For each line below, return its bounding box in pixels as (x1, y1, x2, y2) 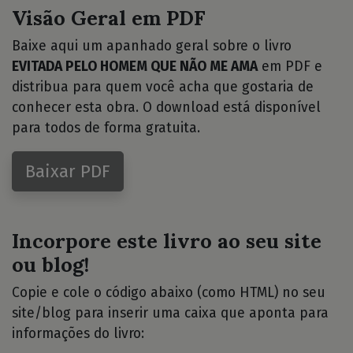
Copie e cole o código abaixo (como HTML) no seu (12, 284, 325, 301)
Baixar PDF (25, 160, 110, 182)
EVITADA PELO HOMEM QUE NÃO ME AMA (12, 58, 258, 75)
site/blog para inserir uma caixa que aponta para (12, 304, 329, 321)
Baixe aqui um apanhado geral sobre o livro (12, 37, 292, 54)
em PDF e (258, 58, 322, 75)
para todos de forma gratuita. (12, 119, 200, 136)
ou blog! (12, 251, 89, 277)
